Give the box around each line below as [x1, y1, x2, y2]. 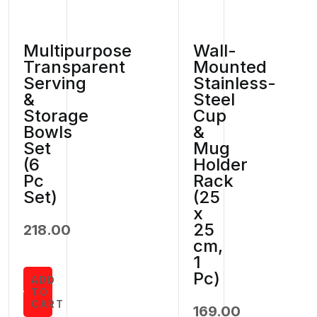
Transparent [23, 57, 125, 78]
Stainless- [193, 73, 276, 94]
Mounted [193, 57, 267, 78]
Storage [23, 105, 88, 127]
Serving [23, 73, 86, 94]
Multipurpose [23, 40, 132, 62]
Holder [193, 154, 248, 175]
